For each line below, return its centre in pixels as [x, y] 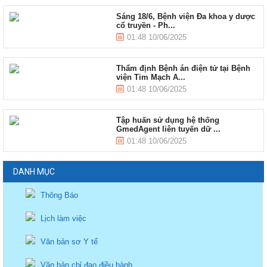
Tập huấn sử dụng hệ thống [167, 120]
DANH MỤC [34, 172]
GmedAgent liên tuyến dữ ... [168, 129]
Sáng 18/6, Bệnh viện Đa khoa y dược [185, 16]
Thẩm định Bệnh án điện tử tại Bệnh [183, 68]
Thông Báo [58, 195]
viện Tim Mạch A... [150, 77]
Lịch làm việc [63, 218]
